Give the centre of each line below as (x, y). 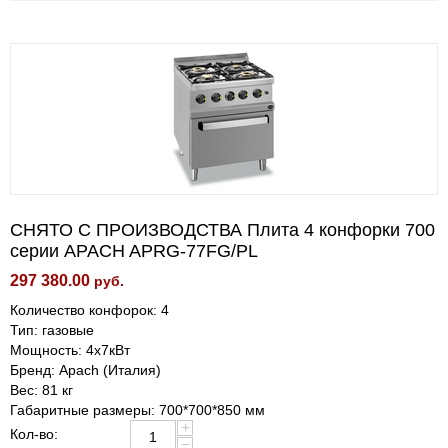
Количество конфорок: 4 (89, 310)
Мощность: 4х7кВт (70, 350)
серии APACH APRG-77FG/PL (134, 251)
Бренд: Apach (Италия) (85, 370)
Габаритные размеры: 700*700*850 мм (137, 410)
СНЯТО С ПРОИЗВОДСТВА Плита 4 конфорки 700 (222, 230)
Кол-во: (34, 434)
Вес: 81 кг (41, 390)
